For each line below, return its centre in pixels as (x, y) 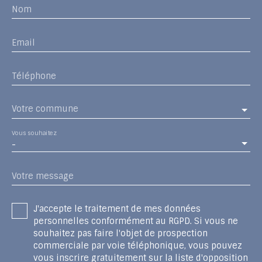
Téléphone (34, 76)
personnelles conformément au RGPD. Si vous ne (136, 221)
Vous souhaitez (34, 132)
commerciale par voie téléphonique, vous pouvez (138, 245)
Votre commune (45, 109)
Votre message (43, 176)
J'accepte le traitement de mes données (117, 208)
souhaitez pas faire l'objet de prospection (120, 233)
